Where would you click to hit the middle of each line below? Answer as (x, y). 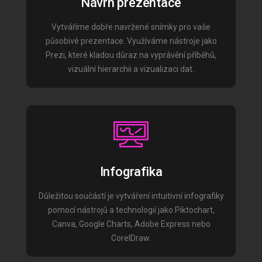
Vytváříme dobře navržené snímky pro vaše (131, 27)
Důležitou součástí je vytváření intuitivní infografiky (131, 196)
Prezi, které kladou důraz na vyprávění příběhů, (131, 55)
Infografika (131, 172)
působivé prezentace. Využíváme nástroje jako (131, 41)
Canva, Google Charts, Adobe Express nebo (131, 224)
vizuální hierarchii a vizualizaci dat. (131, 69)
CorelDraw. (131, 238)
